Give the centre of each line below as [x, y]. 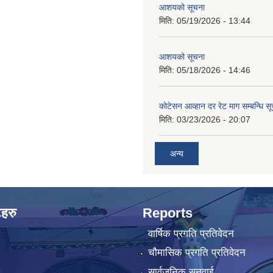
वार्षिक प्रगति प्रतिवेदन [191, 233]
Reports [168, 213]
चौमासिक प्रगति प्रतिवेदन [197, 253]
